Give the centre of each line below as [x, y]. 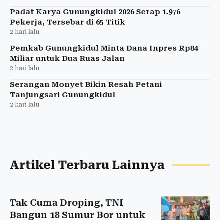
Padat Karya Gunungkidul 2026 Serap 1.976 [95, 12]
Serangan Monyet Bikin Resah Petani [86, 85]
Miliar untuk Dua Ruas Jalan [67, 59]
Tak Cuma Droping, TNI [67, 203]
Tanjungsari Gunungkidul [63, 95]
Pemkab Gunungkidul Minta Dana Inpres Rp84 [104, 48]
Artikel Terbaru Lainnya [87, 165]
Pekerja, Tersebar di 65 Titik [68, 22]
